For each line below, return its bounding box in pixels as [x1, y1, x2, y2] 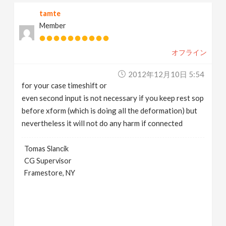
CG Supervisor [24, 156, 72, 165]
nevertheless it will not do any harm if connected [22, 118, 183, 128]
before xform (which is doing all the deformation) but [22, 105, 198, 115]
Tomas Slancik [24, 144, 69, 153]
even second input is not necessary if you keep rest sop [22, 93, 204, 102]
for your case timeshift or [22, 80, 107, 90]
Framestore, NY [24, 168, 76, 177]
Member [39, 21, 67, 30]
